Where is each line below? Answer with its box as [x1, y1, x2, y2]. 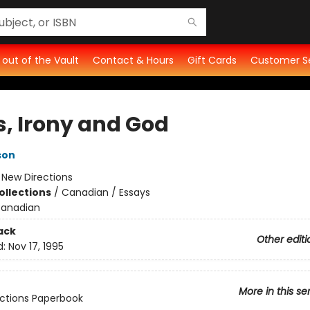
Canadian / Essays [61, 185, 150, 199]
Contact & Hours [93, 53, 174, 67]
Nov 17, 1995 [8, 239, 64, 254]
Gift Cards [188, 53, 237, 67]
